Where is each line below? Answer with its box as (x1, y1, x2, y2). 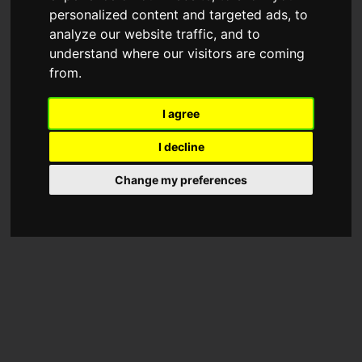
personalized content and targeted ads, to (49, 6, 309, 23)
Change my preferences (115, 172, 247, 187)
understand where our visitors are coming (49, 44, 305, 61)
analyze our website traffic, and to (49, 25, 261, 42)
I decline (158, 139, 204, 154)
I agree (162, 106, 200, 120)
